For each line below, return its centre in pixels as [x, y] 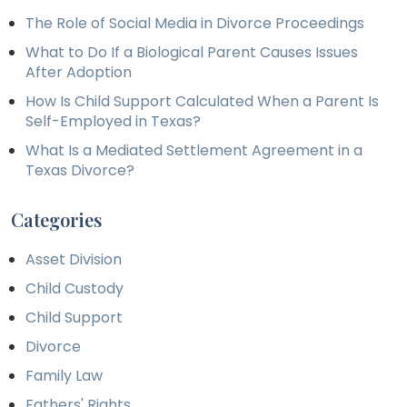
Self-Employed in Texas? [113, 122]
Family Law [64, 376]
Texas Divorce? [80, 171]
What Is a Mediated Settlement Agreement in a [194, 151]
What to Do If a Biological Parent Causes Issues [192, 53]
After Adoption [79, 73]
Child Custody [74, 289]
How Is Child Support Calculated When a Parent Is [202, 102]
